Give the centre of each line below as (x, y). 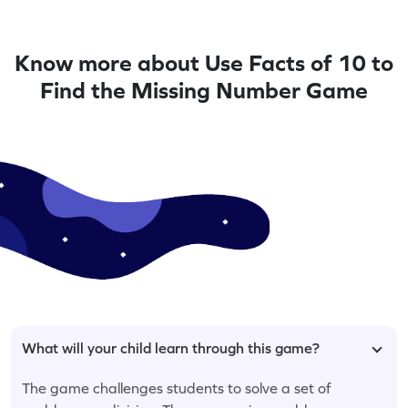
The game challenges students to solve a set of (177, 388)
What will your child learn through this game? (171, 347)
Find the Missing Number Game (204, 90)
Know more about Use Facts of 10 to (204, 62)
